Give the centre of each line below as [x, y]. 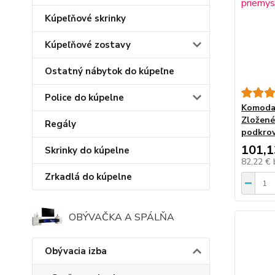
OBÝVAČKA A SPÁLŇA [122, 217]
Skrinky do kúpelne [87, 151]
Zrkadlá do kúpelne [88, 177]
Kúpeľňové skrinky [85, 19]
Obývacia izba [76, 251]
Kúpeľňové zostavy [88, 45]
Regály [60, 124]
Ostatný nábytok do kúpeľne [110, 72]
